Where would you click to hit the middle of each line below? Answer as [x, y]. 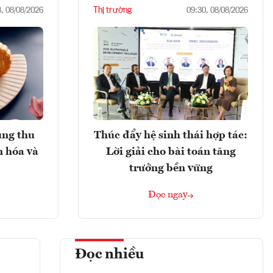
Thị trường [112, 11]
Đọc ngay [168, 195]
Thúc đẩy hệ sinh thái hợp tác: [171, 135]
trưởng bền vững [171, 168]
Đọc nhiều [110, 254]
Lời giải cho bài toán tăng [171, 151]
